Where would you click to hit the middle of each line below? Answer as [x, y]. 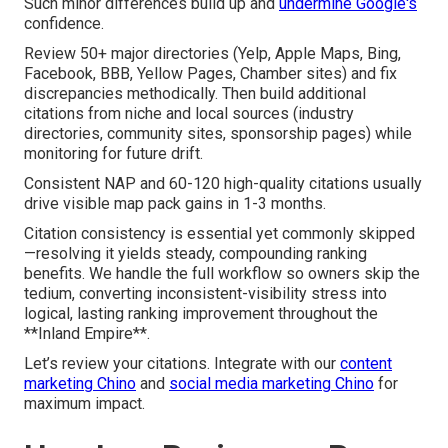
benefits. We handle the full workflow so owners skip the [222, 273]
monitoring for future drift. [113, 153]
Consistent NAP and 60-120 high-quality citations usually [223, 183]
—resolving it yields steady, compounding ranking [195, 253]
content [366, 363]
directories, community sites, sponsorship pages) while [218, 133]
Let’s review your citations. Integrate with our [182, 363]
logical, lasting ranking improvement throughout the [201, 313]
